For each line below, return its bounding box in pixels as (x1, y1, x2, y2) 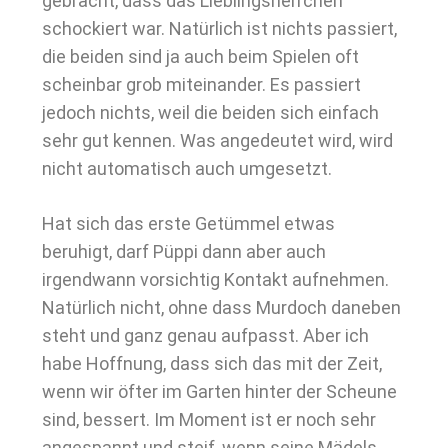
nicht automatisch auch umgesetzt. (42, 158, 332, 179)
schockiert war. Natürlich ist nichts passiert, (42, 18, 397, 39)
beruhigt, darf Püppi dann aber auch (42, 241, 326, 262)
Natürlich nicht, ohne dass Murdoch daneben (42, 297, 401, 318)
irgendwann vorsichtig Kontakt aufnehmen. (42, 269, 389, 290)
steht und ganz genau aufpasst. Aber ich (42, 325, 369, 346)
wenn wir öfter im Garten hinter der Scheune (42, 381, 397, 402)
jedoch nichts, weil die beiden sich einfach (42, 102, 379, 123)
